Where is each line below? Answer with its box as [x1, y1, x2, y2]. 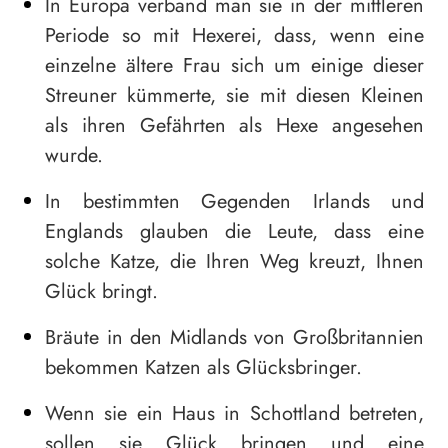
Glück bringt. [45, 277, 158, 307]
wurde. [45, 141, 103, 171]
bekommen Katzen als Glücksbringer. [45, 353, 362, 383]
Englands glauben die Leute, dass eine [45, 217, 424, 247]
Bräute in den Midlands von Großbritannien [45, 323, 424, 353]
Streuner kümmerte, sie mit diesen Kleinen [45, 81, 424, 111]
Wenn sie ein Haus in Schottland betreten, [45, 399, 424, 429]
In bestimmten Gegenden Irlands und [45, 187, 424, 217]
